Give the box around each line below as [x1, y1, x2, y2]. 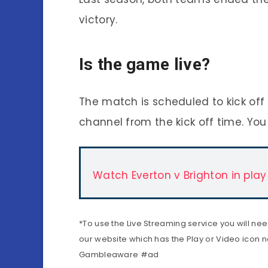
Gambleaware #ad [79, 248, 159, 260]
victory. [79, 13, 118, 27]
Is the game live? [79, 54, 211, 75]
